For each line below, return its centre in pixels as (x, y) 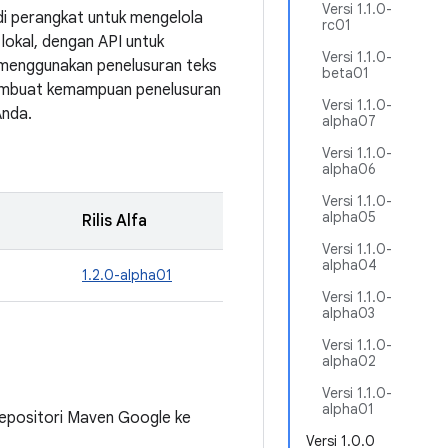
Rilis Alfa (114, 221)
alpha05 (349, 217)
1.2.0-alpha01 (127, 275)
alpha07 (349, 121)
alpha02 (349, 361)
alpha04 (349, 265)
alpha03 (348, 313)
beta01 (345, 73)
